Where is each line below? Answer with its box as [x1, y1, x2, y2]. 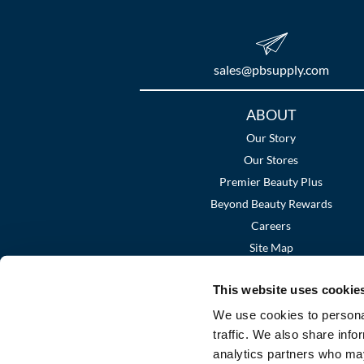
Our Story [246, 130, 297, 145]
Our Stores [244, 152, 299, 167]
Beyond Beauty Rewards [210, 196, 332, 210]
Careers [251, 218, 292, 232]
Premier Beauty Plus [219, 174, 323, 188]
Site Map [249, 240, 293, 254]
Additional [139, 103, 226, 127]
